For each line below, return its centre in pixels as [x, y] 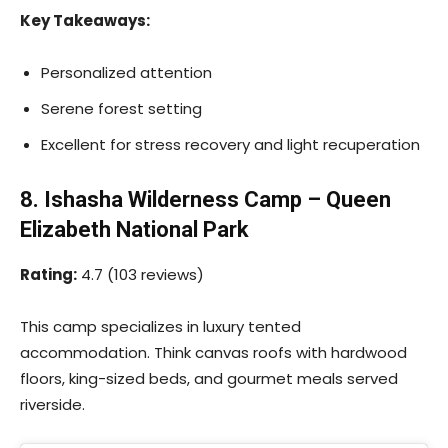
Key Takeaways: [85, 20]
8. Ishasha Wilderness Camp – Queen [205, 199]
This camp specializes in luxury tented [160, 326]
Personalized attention [126, 72]
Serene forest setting [121, 108]
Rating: [48, 274]
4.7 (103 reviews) [140, 274]
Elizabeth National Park [134, 229]
